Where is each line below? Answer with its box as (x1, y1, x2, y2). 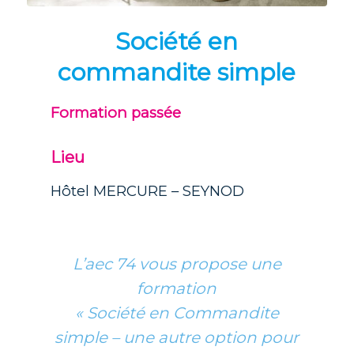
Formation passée (50, 104, 181, 122)
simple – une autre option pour (55, 328, 299, 348)
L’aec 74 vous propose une (72, 254, 281, 274)
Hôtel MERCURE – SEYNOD (50, 182, 244, 201)
